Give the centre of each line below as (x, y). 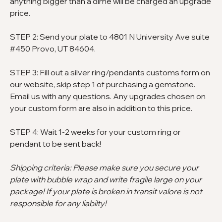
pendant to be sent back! (56, 144)
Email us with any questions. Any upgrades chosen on (108, 96)
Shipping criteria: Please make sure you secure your (104, 168)
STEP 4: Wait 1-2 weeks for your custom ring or (95, 132)
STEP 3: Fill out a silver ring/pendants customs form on (110, 73)
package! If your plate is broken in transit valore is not (106, 192)
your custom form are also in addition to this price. (101, 108)
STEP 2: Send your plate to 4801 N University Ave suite (110, 37)
